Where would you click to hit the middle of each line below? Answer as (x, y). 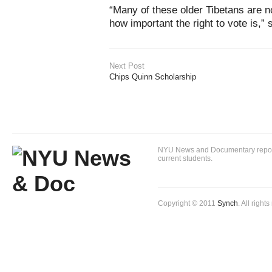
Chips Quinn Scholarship (153, 77)
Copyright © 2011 (188, 203)
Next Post (127, 66)
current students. (185, 158)
